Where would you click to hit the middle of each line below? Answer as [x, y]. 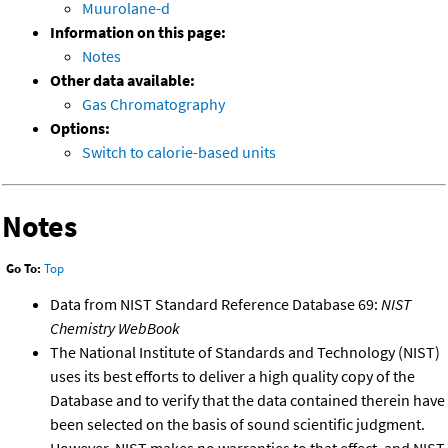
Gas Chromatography [153, 104]
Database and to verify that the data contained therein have [247, 399]
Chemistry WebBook [115, 327]
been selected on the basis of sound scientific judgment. [237, 423]
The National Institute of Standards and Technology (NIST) [245, 351]
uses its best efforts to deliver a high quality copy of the [232, 375]
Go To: [23, 269]
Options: [80, 128]
